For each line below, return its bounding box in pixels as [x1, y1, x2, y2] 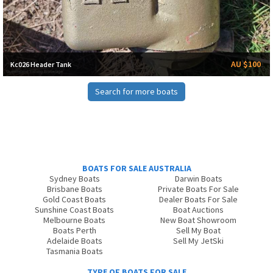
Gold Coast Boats [43, 194, 107, 205]
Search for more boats [95, 86, 178, 97]
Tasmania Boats [46, 246, 103, 257]
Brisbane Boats [46, 183, 102, 195]
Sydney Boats [49, 173, 100, 185]
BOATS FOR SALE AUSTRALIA [82, 163, 191, 174]
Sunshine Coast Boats [35, 204, 115, 216]
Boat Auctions [173, 204, 224, 216]
